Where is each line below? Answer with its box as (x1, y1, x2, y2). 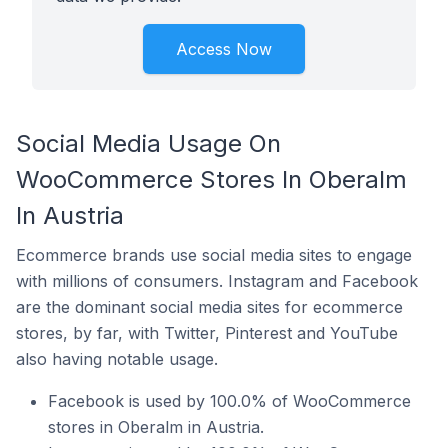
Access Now (176, 39, 272, 59)
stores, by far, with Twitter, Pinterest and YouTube (16, 323, 398, 343)
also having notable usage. (16, 349, 218, 369)
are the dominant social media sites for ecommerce (16, 297, 403, 317)
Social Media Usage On (16, 129, 281, 158)
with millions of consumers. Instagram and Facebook (16, 271, 418, 291)
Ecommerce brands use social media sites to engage (16, 245, 412, 265)
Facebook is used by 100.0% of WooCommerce (48, 391, 411, 411)
